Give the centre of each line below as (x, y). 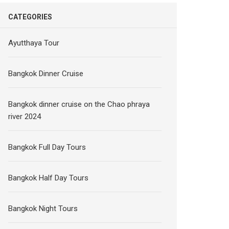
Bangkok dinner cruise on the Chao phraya (79, 104)
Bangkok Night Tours (43, 208)
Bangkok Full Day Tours (47, 147)
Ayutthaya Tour (34, 43)
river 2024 (25, 116)
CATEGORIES (30, 17)
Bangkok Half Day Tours (49, 178)
